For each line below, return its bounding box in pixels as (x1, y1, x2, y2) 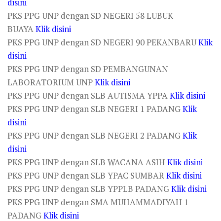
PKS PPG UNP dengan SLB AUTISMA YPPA (7, 90, 170, 101)
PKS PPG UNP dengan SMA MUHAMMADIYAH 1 (7, 196, 188, 208)
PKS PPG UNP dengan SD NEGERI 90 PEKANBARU (7, 37, 198, 48)
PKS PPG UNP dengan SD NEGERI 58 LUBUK (7, 10, 173, 21)
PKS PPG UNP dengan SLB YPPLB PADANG (7, 183, 171, 194)
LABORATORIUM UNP (7, 76, 95, 88)
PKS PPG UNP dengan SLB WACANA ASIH (7, 156, 167, 168)
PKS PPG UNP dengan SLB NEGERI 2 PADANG (7, 130, 183, 141)
